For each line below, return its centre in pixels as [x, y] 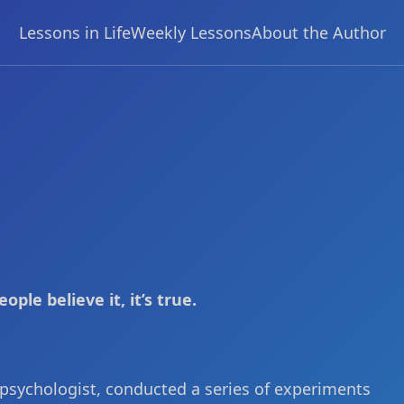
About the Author [318, 32]
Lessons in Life [74, 32]
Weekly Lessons [191, 32]
